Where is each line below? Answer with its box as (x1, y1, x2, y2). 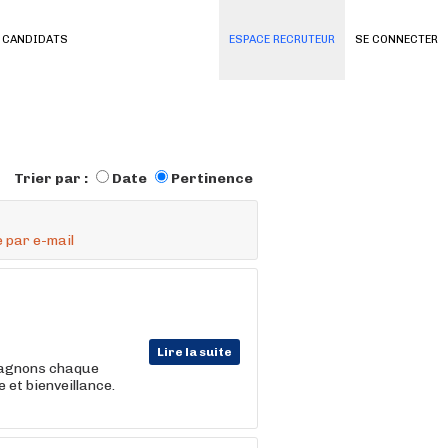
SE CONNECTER (355, 33, 438, 46)
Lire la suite (157, 345, 232, 359)
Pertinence (171, 170, 253, 187)
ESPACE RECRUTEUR (229, 33, 335, 46)
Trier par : (14, 170, 91, 187)
